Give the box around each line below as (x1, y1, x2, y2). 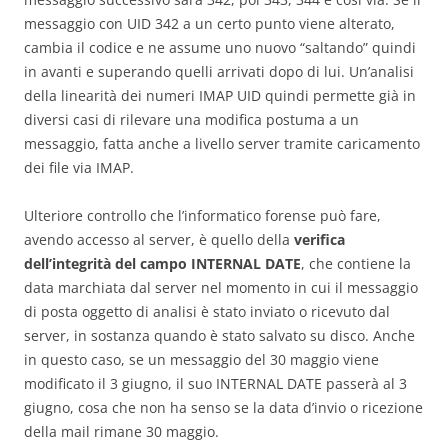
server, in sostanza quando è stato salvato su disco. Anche (24, 325, 415, 345)
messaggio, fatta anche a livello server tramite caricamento (24, 133, 420, 153)
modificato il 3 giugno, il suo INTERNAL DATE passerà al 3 (24, 373, 407, 393)
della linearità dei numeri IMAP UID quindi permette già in (24, 85, 416, 105)
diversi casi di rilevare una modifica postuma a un (24, 109, 359, 129)
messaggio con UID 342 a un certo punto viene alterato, (24, 13, 395, 33)
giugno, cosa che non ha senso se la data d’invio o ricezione (24, 397, 423, 417)
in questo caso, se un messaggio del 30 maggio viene (24, 349, 379, 369)
